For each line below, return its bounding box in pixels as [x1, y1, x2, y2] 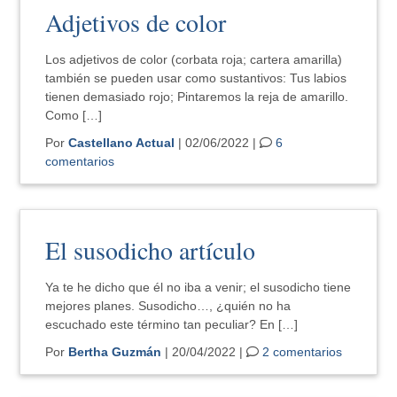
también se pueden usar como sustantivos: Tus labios [45, 71, 347, 85]
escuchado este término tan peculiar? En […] [45, 317, 299, 331]
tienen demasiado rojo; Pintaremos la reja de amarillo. [45, 90, 349, 104]
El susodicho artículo [45, 233, 264, 267]
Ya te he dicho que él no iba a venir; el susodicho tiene [45, 280, 352, 294]
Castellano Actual [68, 136, 175, 150]
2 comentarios [262, 345, 343, 359]
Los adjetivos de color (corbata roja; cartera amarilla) [45, 52, 343, 66]
